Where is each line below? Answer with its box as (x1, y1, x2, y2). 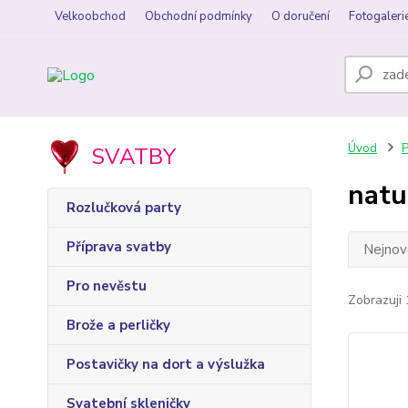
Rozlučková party (66, 199, 181, 217)
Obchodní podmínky (145, 8, 252, 25)
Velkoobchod (55, 8, 126, 25)
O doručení (271, 8, 330, 25)
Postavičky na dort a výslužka (66, 355, 265, 373)
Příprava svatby (66, 238, 171, 256)
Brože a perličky (66, 316, 170, 334)
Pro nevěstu (66, 277, 147, 295)
